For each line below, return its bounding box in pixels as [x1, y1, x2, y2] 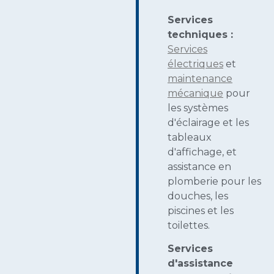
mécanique [168, 87, 223, 100]
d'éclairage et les [168, 117, 249, 129]
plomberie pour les [168, 176, 261, 188]
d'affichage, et [168, 146, 237, 158]
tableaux [168, 131, 212, 144]
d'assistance [168, 257, 233, 270]
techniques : [168, 29, 233, 41]
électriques [168, 58, 223, 70]
